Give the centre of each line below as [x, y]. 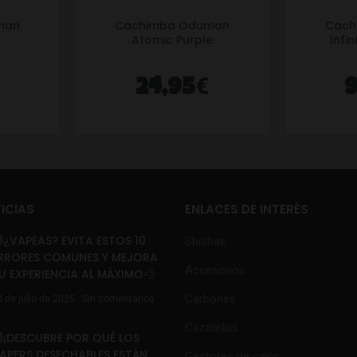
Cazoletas [211, 328]
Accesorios [215, 271]
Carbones [210, 299]
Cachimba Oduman [173, 26]
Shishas [205, 242]
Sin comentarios [119, 299]
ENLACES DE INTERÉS [246, 210]
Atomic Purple [173, 40]
